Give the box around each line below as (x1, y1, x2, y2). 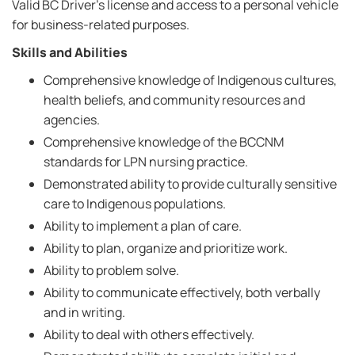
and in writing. (44, 303, 125, 321)
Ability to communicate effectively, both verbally (44, 284, 320, 301)
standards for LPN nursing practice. (44, 153, 248, 170)
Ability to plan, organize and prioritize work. (44, 239, 288, 257)
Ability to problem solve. (44, 261, 179, 279)
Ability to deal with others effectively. (44, 326, 254, 343)
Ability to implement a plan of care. (44, 217, 242, 235)
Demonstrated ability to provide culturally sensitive (44, 175, 337, 193)
